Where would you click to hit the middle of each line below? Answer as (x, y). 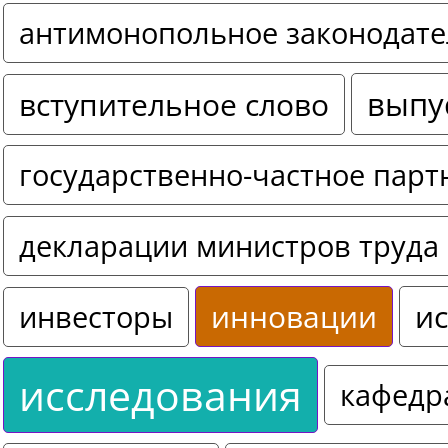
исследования (160, 395)
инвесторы (96, 316)
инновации (294, 317)
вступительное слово (174, 104)
